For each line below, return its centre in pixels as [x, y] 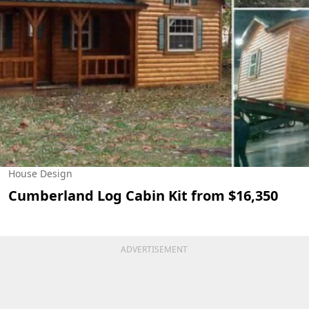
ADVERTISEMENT [154, 250]
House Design [40, 174]
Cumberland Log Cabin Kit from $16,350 [143, 196]
